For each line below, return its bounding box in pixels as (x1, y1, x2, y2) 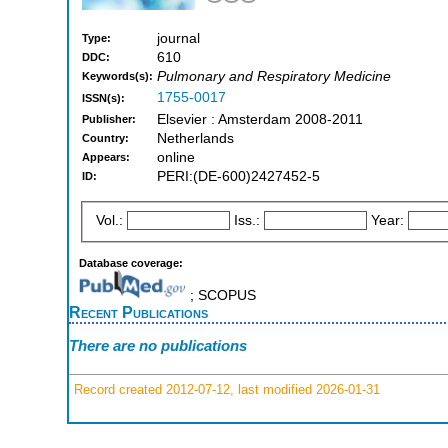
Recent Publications (69, 302, 208, 321)
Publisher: (82, 113, 136, 126)
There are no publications (69, 337, 247, 355)
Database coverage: (79, 256, 183, 269)
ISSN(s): (82, 92, 125, 105)
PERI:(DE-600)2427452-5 (157, 169, 320, 185)
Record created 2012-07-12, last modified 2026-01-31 (70, 381, 380, 397)
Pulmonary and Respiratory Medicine (157, 69, 391, 85)
